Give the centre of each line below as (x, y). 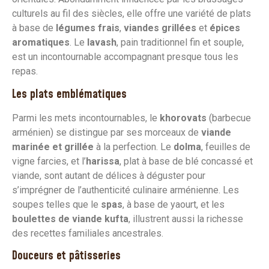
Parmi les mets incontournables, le (86, 118)
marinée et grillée (53, 147)
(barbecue (229, 118)
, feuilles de (226, 147)
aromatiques (41, 43)
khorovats (183, 118)
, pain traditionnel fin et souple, (180, 43)
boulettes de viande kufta (70, 219)
